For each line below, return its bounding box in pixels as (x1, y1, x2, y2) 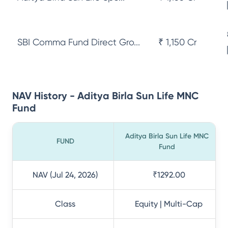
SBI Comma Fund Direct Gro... (17, 37, 140, 47)
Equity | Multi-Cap (135, 199, 203, 209)
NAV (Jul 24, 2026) (33, 170, 98, 180)
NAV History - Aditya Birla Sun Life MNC (12, 90, 199, 102)
